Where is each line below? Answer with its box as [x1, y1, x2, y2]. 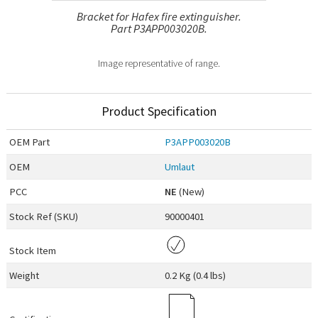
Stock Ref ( [9, 210, 57, 224]
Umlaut [165, 160, 195, 174]
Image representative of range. [98, 56, 220, 70]
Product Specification [102, 103, 216, 120]
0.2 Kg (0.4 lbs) [165, 269, 226, 283]
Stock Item [9, 244, 57, 258]
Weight [9, 269, 40, 283]
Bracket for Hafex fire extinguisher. [77, 9, 241, 23]
